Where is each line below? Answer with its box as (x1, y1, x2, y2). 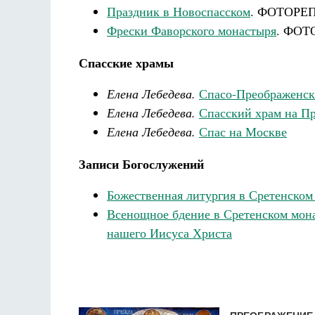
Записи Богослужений (79, 155, 204, 173)
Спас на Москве (199, 123, 287, 140)
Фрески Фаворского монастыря (107, 22, 276, 39)
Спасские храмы (79, 53, 174, 72)
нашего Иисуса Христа (107, 224, 232, 241)
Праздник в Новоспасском (107, 3, 250, 20)
